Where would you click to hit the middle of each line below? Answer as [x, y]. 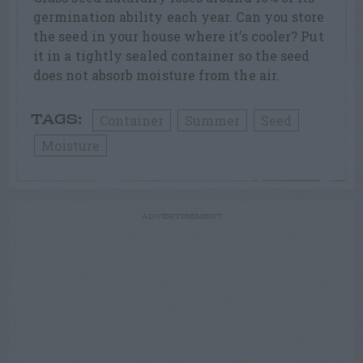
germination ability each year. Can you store [179, 17]
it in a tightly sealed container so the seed [172, 56]
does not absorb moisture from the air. [157, 75]
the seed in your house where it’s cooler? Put [179, 36]
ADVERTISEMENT [181, 217]
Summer [212, 121]
